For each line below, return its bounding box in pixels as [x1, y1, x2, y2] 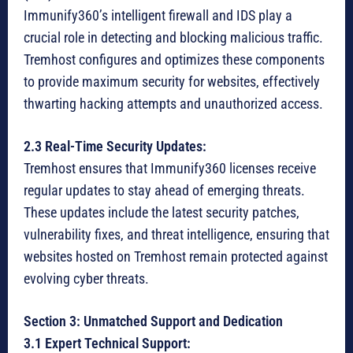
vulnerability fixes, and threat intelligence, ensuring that [24, 226, 329, 243]
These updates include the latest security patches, [24, 204, 299, 221]
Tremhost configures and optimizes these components [24, 51, 325, 69]
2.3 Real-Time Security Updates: [24, 138, 206, 155]
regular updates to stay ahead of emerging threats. [24, 182, 305, 199]
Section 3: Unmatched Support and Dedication [24, 313, 283, 330]
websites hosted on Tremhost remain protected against [24, 248, 328, 266]
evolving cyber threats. [24, 270, 149, 288]
